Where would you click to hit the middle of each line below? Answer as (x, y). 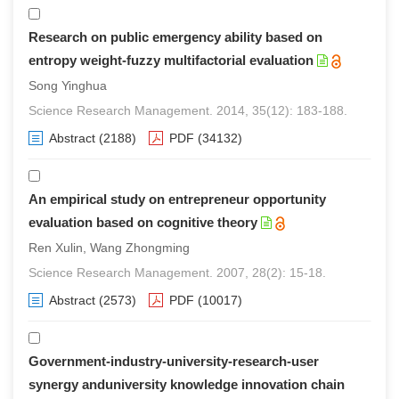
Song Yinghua (68, 85)
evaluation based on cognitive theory (143, 222)
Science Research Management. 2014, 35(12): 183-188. (188, 110)
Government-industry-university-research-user (174, 361)
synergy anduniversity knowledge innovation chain (187, 384)
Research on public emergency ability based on (175, 37)
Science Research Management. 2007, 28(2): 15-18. (177, 273)
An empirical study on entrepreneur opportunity (177, 199)
